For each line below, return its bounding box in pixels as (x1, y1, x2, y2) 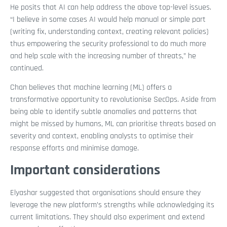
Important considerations (10, 161, 160, 179)
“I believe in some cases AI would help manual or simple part (10, 14, 206, 25)
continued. (10, 62, 44, 73)
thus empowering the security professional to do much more (10, 38, 206, 49)
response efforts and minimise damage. (10, 143, 139, 154)
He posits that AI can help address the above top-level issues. (10, 2, 211, 13)
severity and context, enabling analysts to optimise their (10, 131, 194, 142)
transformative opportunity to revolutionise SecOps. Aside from (10, 94, 216, 105)
